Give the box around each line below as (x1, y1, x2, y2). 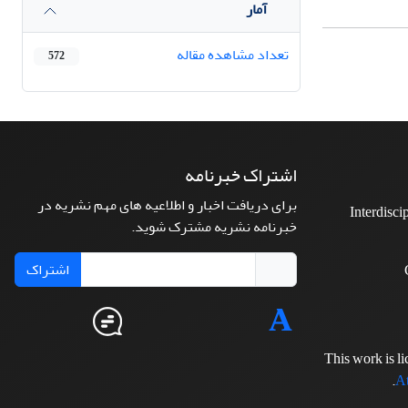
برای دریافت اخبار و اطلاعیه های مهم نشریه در (37, 191, 297, 219)
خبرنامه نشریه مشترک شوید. (131, 213, 297, 240)
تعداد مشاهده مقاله (177, 41, 289, 68)
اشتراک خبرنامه (185, 158, 297, 193)
